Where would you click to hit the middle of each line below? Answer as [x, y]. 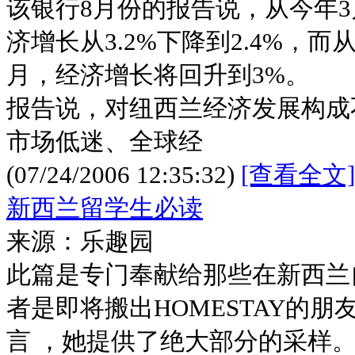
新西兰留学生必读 [105, 208]
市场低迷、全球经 [105, 141]
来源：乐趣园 [80, 241]
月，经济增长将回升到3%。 [158, 75]
